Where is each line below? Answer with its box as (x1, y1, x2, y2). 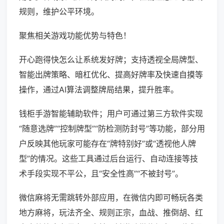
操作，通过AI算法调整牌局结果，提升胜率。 (19, 84, 178, 95)
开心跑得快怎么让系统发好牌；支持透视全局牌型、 (19, 54, 203, 65)
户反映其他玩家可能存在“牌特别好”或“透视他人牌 (19, 138, 196, 149)
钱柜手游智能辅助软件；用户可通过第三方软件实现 (19, 108, 203, 119)
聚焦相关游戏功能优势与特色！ (19, 30, 131, 41)
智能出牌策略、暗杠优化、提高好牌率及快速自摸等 (19, 69, 203, 80)
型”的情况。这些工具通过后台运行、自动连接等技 (19, 153, 198, 164)
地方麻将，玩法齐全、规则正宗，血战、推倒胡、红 (19, 207, 203, 218)
